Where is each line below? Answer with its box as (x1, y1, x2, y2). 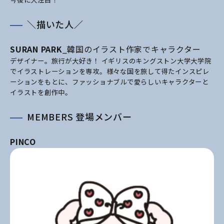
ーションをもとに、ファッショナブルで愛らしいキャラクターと (10, 77, 209, 87)
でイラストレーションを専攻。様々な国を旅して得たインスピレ (10, 66, 209, 76)
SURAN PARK (10, 43, 62, 55)
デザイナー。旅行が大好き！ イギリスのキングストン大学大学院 (10, 56, 211, 66)
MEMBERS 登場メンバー (27, 110, 132, 123)
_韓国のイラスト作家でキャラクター (62, 43, 201, 55)
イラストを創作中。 (10, 87, 72, 97)
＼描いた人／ (27, 17, 83, 31)
